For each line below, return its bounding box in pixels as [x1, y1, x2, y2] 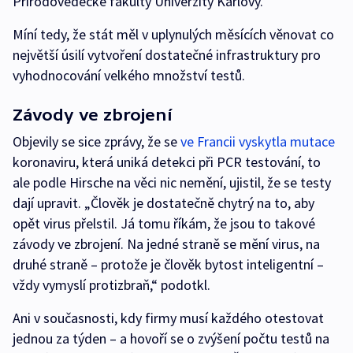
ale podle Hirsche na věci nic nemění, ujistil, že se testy [13, 173, 331, 191]
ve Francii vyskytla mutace [180, 132, 335, 150]
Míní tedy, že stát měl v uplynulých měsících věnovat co [13, 25, 334, 43]
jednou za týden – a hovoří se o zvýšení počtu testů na [13, 329, 329, 347]
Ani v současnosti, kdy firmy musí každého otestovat [13, 309, 324, 327]
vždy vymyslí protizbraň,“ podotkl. [13, 276, 210, 294]
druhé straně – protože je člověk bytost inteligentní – [13, 255, 324, 273]
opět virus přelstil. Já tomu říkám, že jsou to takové [13, 214, 315, 232]
